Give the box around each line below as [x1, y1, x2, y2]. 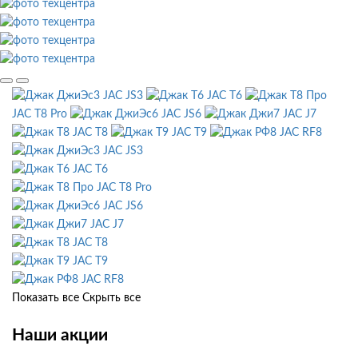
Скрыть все [82, 292, 141, 304]
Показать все [12, 292, 79, 304]
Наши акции [12, 326, 108, 344]
